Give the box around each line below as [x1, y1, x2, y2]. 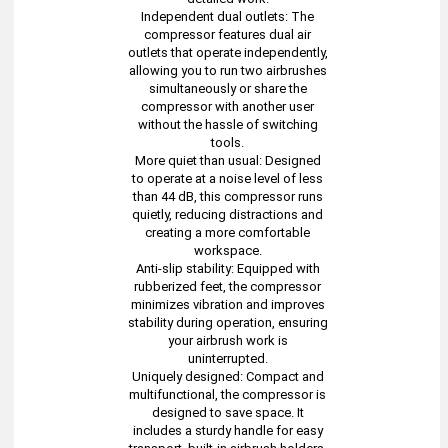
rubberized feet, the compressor [134, 279, 322, 294]
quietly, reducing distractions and [132, 207, 324, 222]
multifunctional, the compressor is [129, 387, 327, 402]
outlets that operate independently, [127, 45, 328, 60]
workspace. [193, 243, 262, 258]
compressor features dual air [144, 27, 312, 42]
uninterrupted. [187, 351, 268, 366]
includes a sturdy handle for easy [132, 423, 323, 438]
